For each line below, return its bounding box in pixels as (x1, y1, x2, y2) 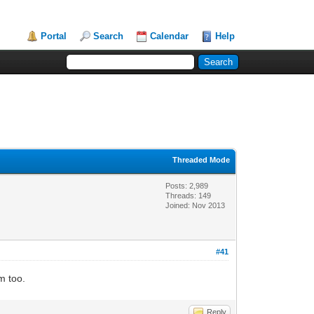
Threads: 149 (165, 191, 212, 200)
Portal (41, 31, 67, 41)
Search (93, 31, 124, 41)
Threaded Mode (172, 155, 231, 164)
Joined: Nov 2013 (165, 200, 226, 210)
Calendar (150, 31, 189, 41)
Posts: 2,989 (165, 181, 209, 190)
